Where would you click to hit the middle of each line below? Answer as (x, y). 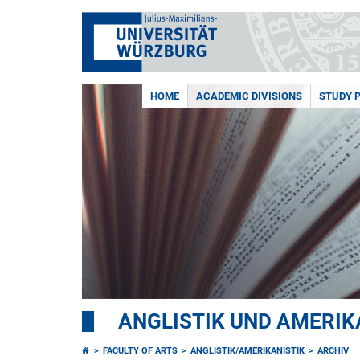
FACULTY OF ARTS (140, 351)
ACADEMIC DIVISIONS (249, 96)
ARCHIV (333, 351)
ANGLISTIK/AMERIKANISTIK (247, 351)
